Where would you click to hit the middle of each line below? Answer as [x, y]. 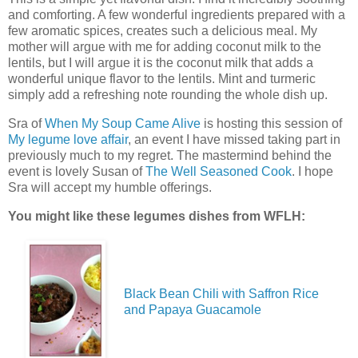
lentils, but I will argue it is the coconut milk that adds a [161, 63]
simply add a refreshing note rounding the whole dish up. [168, 95]
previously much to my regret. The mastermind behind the [170, 156]
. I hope [312, 172]
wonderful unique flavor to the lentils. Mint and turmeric [162, 79]
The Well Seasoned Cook [219, 172]
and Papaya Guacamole [193, 309]
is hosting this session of [271, 124]
